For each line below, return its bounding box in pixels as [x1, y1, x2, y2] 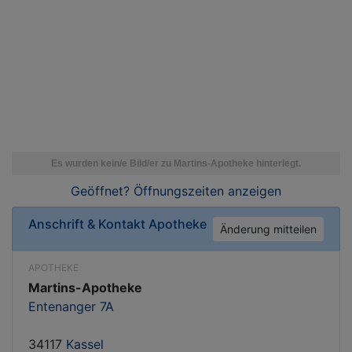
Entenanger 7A [28, 299, 114, 314]
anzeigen [224, 183, 281, 199]
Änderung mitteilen [220, 222, 317, 236]
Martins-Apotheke [28, 280, 142, 295]
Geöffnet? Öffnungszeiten [71, 183, 224, 199]
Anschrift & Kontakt [28, 216, 148, 232]
